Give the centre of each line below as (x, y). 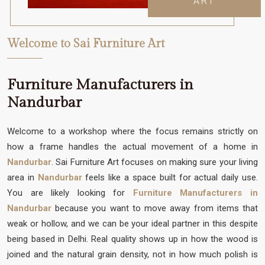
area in (22, 177)
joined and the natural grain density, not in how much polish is (132, 254)
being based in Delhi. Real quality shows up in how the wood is (132, 239)
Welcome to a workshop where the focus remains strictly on (132, 131)
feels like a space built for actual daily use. (170, 177)
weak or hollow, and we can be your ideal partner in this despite (132, 223)
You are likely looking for (66, 193)
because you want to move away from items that (155, 208)
